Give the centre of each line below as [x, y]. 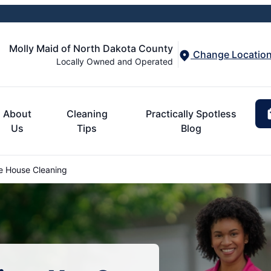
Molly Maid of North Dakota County [91, 48]
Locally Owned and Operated [115, 61]
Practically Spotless [191, 113]
